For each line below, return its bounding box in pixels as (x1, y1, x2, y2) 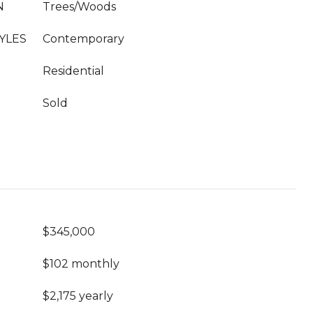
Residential (43, 64, 104, 78)
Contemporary (43, 32, 124, 45)
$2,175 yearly (43, 289, 113, 303)
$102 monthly (43, 257, 119, 270)
